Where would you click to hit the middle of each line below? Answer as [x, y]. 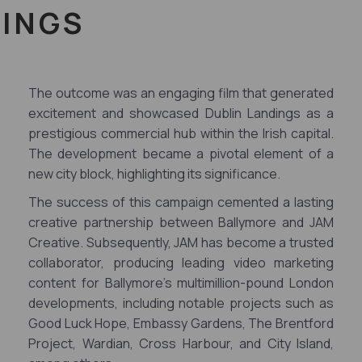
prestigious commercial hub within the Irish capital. [181, 133]
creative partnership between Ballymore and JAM [181, 222]
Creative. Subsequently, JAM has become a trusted [181, 242]
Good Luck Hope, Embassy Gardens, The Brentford [181, 323]
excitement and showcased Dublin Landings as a [181, 113]
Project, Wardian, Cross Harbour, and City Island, [181, 343]
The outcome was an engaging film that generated [181, 93]
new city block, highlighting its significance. [154, 174]
